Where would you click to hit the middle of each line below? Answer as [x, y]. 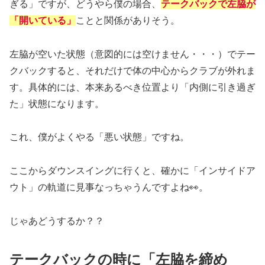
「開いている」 [43, 20]
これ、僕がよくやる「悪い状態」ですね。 [99, 137]
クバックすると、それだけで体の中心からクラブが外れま [132, 70]
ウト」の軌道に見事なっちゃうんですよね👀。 [109, 188]
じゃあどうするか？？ [57, 221]
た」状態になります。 [57, 104]
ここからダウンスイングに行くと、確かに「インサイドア [132, 171]
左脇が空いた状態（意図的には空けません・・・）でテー [132, 54]
